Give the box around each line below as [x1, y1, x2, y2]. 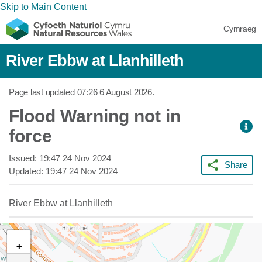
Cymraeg [223, 24, 256, 33]
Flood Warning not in [9, 106, 181, 126]
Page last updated [9, 87, 77, 97]
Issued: [9, 153, 39, 163]
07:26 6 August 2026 [77, 87, 152, 97]
